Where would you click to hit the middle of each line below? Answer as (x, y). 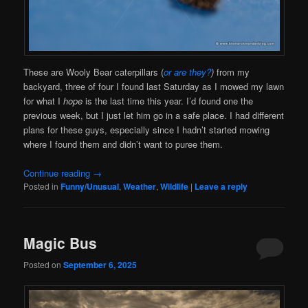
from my (233, 71)
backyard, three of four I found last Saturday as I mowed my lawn (154, 86)
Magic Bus (60, 243)
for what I (44, 100)
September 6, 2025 (100, 264)
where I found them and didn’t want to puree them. (123, 144)
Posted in (41, 186)
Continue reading (58, 173)
